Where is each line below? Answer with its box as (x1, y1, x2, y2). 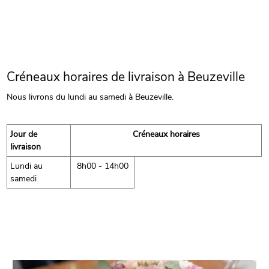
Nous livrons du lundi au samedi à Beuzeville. (7, 91, 174, 103)
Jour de (10, 128, 38, 140)
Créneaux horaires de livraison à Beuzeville (7, 68, 246, 85)
